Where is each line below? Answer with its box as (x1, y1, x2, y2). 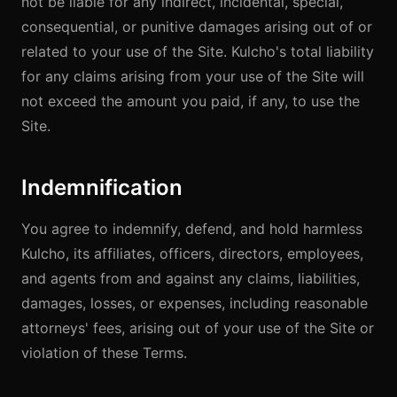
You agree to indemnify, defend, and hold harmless (21, 220, 362, 237)
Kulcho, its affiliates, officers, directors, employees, (21, 245, 363, 262)
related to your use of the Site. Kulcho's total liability (21, 43, 374, 60)
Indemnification (21, 175, 183, 200)
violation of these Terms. (21, 344, 187, 362)
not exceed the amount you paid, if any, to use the (21, 92, 360, 110)
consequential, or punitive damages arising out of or (21, 18, 372, 35)
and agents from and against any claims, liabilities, (21, 269, 360, 287)
